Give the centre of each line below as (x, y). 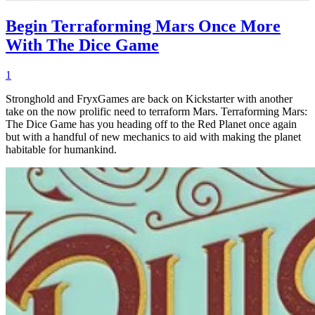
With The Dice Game (82, 45)
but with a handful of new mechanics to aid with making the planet (153, 137)
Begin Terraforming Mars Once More (143, 26)
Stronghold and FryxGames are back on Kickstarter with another (149, 99)
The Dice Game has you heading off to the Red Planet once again (151, 124)
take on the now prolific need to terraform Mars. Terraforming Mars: (156, 112)
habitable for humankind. (63, 150)
